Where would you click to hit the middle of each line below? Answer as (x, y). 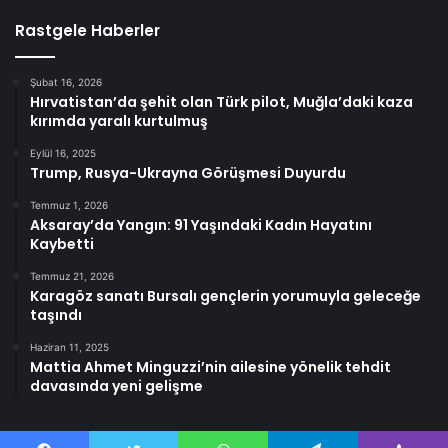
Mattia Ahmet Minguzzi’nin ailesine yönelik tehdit (210, 366)
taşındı (56, 314)
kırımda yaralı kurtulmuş (119, 120)
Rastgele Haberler (87, 30)
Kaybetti (62, 243)
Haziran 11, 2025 (69, 346)
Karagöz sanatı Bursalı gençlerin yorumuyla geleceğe (225, 295)
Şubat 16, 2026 (66, 81)
